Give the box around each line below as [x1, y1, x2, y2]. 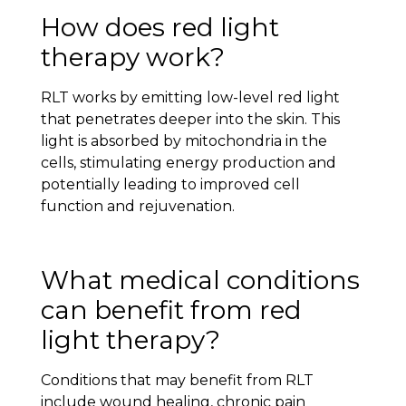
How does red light [40, 11, 279, 43]
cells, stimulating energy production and [40, 153, 336, 171]
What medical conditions [40, 264, 360, 295]
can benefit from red [40, 294, 302, 325]
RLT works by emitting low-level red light [40, 88, 340, 106]
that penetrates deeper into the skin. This [40, 110, 340, 128]
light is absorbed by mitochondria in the [40, 131, 327, 150]
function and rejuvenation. [40, 197, 235, 215]
